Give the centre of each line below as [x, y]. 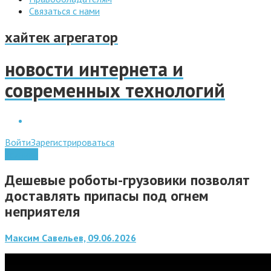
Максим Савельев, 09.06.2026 [70, 237]
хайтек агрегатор [61, 37]
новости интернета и [94, 69]
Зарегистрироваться [73, 142]
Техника [21, 154]
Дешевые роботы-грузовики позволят [127, 180]
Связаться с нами [64, 11]
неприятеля [42, 211]
